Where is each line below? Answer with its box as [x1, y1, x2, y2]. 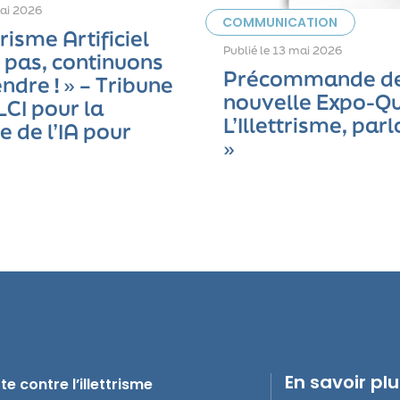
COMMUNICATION [222, 12, 338, 31]
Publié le [223, 42, 273, 58]
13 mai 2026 [272, 42, 343, 58]
